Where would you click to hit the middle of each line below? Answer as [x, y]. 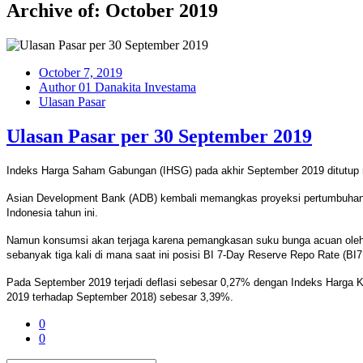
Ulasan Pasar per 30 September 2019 [159, 136]
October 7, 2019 [81, 72]
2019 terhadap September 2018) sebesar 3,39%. [120, 297]
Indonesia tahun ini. [52, 213]
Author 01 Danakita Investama [117, 87]
